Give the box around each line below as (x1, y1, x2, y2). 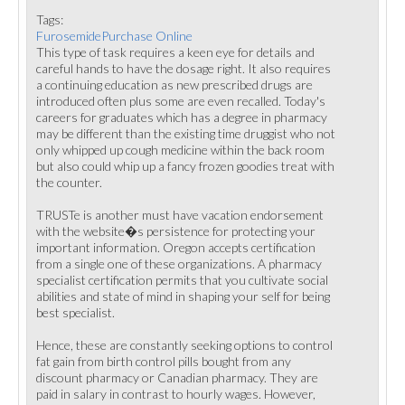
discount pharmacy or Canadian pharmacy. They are (36, 370, 318, 385)
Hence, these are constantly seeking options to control (36, 337, 333, 353)
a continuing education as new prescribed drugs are (36, 77, 313, 92)
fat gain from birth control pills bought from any (36, 353, 291, 369)
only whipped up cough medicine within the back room (36, 142, 325, 157)
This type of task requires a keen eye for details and (36, 44, 315, 60)
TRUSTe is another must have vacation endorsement (36, 207, 324, 222)
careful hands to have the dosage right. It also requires (36, 61, 331, 76)
